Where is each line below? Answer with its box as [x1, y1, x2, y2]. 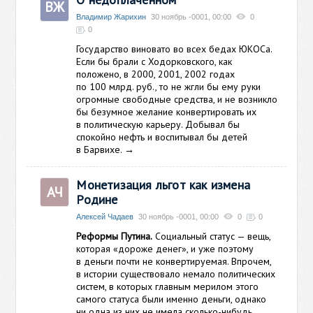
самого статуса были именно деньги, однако [76, 293, 267, 305]
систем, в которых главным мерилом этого [76, 280, 259, 293]
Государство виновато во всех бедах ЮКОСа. [76, 43, 272, 55]
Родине [76, 191, 118, 208]
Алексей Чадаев [76, 212, 134, 221]
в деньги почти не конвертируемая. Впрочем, [76, 255, 272, 268]
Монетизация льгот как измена [76, 177, 251, 193]
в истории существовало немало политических [76, 268, 276, 280]
